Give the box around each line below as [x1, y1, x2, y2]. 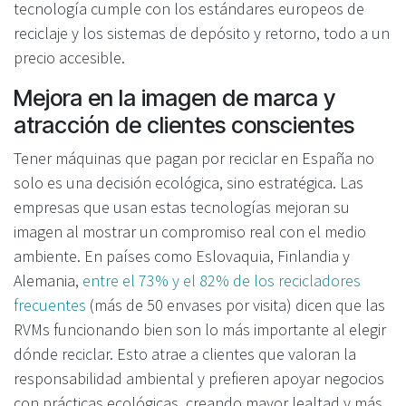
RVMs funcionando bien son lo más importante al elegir [14, 318, 386, 340]
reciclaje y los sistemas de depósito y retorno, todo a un [14, 22, 390, 43]
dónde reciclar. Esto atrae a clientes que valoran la [14, 343, 356, 364]
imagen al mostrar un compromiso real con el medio [14, 220, 366, 242]
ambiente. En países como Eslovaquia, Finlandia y [14, 245, 350, 266]
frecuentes [14, 294, 86, 315]
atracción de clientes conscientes [14, 111, 354, 139]
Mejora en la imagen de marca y [14, 83, 335, 111]
